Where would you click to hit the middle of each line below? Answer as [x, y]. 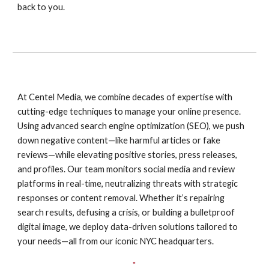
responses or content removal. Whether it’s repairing [121, 198]
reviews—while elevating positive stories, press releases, [128, 155]
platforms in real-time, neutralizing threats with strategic [128, 183]
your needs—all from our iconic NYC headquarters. [116, 241]
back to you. [41, 7]
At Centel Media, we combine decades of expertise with [125, 97]
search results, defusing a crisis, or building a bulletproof [126, 212]
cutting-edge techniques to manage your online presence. [129, 111]
